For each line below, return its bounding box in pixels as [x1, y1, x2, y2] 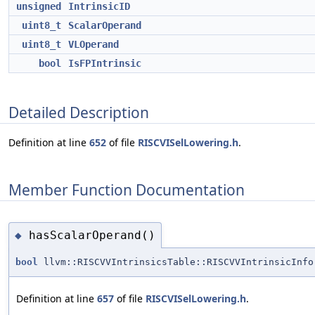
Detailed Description [8, 102, 149, 122]
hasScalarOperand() [29, 228, 155, 242]
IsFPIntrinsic [68, 58, 141, 69]
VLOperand [68, 39, 119, 50]
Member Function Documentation [8, 179, 245, 200]
